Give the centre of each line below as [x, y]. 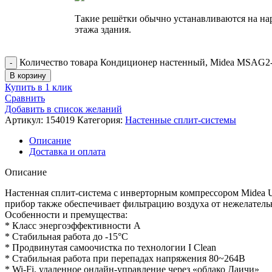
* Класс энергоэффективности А [73, 225]
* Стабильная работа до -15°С [66, 236]
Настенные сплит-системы [181, 120]
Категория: [100, 120]
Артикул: [25, 120]
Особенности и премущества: [66, 214]
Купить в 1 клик [39, 87]
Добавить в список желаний [63, 109]
